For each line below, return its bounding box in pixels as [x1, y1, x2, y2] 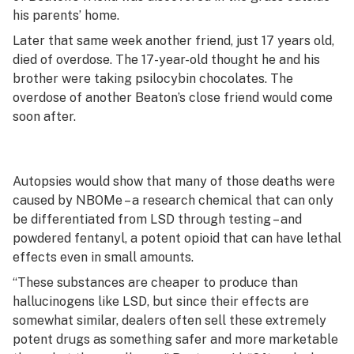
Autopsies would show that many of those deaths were [13, 174, 335, 189]
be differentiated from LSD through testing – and [13, 212, 302, 227]
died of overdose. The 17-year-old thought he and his [13, 52, 320, 67]
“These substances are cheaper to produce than [13, 275, 298, 290]
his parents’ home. [13, 8, 119, 23]
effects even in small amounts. [13, 250, 194, 265]
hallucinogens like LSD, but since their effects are [13, 294, 309, 309]
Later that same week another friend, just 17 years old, [13, 33, 334, 48]
